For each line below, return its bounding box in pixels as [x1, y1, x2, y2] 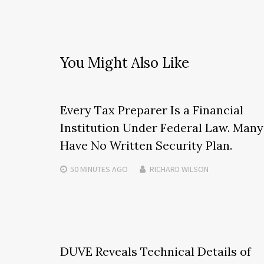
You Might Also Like [60, 53, 189, 72]
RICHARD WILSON [150, 163, 209, 174]
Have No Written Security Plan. [60, 137, 232, 153]
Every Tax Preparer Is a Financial [60, 102, 243, 117]
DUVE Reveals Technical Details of [60, 243, 251, 259]
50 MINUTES [70, 163, 110, 174]
